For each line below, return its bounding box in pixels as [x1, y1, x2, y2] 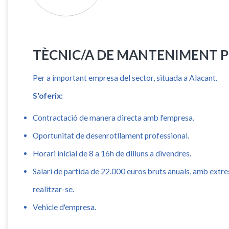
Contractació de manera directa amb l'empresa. [33, 112, 195, 122]
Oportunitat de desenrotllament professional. [33, 130, 190, 140]
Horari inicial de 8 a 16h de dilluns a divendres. [33, 148, 192, 158]
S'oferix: [33, 91, 63, 101]
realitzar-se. [33, 184, 75, 194]
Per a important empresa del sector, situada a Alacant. [33, 73, 218, 83]
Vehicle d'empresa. [33, 202, 97, 212]
